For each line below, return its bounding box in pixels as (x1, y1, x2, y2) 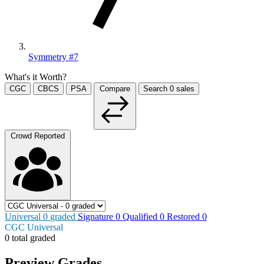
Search (143, 84, 170, 93)
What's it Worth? (5, 71, 67, 82)
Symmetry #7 (28, 51, 78, 62)
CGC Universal (5, 222, 63, 232)
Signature (78, 211, 115, 222)
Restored (167, 211, 202, 222)
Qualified (123, 211, 160, 222)
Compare (100, 84, 130, 93)
